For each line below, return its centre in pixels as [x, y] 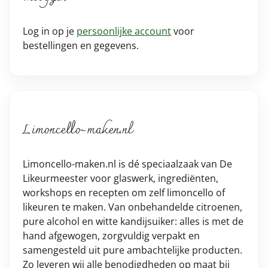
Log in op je [50, 31]
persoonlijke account [124, 31]
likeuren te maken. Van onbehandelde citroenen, [133, 207]
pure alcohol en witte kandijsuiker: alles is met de [133, 221]
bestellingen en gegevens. [81, 45]
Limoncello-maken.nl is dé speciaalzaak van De [127, 164]
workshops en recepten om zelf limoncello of [124, 192]
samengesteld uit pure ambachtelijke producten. [133, 250]
